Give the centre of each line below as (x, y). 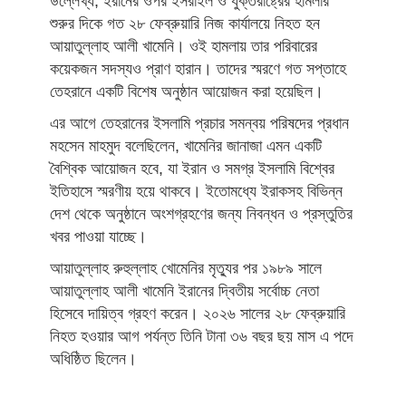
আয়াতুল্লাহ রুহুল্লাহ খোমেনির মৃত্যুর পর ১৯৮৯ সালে (186, 269)
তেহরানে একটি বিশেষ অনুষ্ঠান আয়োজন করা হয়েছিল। (187, 92)
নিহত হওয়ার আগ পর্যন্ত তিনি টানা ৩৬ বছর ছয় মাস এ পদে (202, 337)
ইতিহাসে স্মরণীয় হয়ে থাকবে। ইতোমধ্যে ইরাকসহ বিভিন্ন (196, 192)
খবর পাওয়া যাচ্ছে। (98, 237)
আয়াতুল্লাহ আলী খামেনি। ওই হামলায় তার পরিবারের (184, 47)
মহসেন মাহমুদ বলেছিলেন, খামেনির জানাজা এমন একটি (186, 146)
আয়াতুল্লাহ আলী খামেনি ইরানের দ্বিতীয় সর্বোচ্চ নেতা (184, 291)
